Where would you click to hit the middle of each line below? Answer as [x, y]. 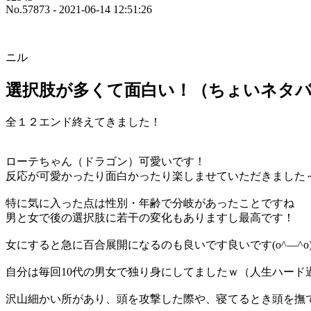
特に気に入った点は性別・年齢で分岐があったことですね [150, 203]
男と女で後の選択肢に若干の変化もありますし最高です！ [150, 217]
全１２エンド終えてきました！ [83, 121]
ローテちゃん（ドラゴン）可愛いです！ [106, 161]
